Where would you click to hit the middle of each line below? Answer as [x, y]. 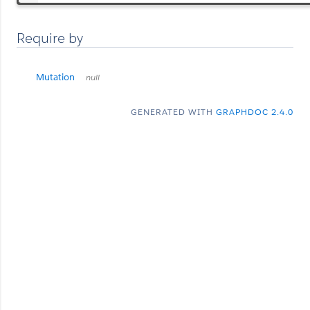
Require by [50, 38]
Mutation [55, 77]
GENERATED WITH [173, 112]
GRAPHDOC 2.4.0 [255, 112]
